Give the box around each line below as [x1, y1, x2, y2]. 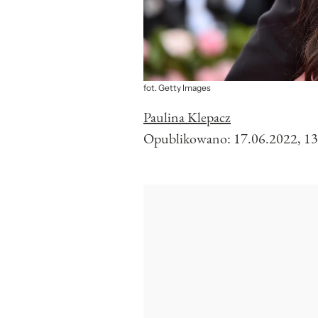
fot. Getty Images [143, 82, 211, 94]
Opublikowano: [143, 129, 234, 148]
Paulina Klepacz [143, 108, 231, 127]
